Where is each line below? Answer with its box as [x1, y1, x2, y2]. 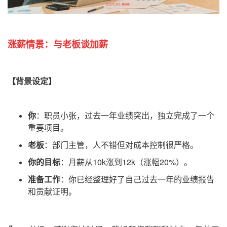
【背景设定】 [8, 75, 56, 87]
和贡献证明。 [28, 185, 77, 198]
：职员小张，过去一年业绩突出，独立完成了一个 [36, 109, 214, 122]
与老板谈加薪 [53, 37, 108, 51]
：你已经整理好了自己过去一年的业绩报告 [60, 173, 214, 185]
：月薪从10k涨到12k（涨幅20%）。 [60, 156, 192, 168]
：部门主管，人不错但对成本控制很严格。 [44, 139, 198, 151]
